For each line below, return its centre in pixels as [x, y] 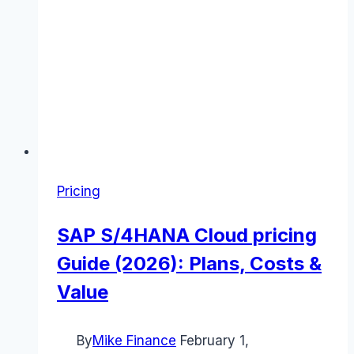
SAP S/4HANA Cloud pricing [187, 235]
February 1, [215, 341]
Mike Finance [134, 341]
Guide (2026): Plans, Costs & [189, 264]
